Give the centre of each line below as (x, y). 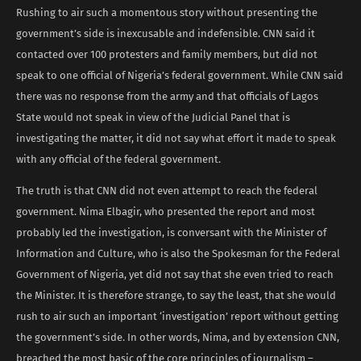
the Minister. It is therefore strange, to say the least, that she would (176, 295)
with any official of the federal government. (118, 159)
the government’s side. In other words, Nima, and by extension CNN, (178, 337)
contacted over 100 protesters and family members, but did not (167, 54)
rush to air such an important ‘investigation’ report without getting (177, 316)
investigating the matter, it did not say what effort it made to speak (176, 138)
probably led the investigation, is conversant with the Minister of (171, 232)
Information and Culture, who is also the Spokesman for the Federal (178, 253)
